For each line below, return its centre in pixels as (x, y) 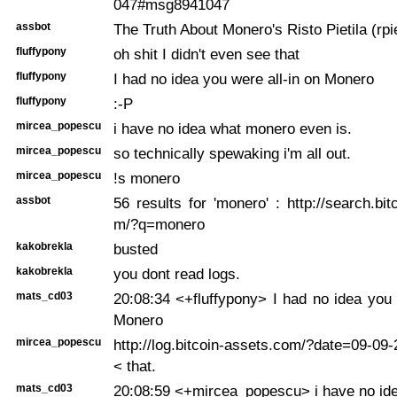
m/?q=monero (159, 224)
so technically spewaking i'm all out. (232, 153)
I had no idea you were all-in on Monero (244, 78)
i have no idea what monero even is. (233, 128)
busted (136, 249)
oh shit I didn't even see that (206, 54)
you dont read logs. (177, 273)
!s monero (147, 178)
